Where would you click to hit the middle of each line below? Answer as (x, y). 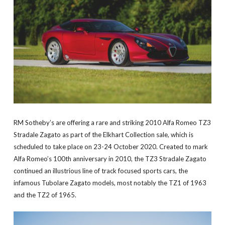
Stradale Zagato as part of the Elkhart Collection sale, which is (103, 135)
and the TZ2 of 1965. (45, 195)
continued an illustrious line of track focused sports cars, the (100, 171)
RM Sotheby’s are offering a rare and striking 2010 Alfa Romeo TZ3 (112, 123)
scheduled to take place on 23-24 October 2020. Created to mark (110, 147)
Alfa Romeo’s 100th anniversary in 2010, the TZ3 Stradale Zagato (110, 159)
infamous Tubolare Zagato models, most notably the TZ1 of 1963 (110, 183)
